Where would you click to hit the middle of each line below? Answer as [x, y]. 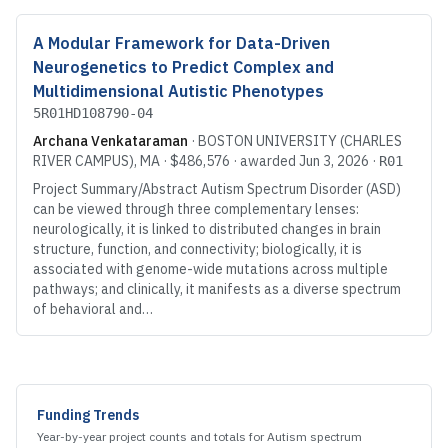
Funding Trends [88, 415]
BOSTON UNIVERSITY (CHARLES [300, 141]
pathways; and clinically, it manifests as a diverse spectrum [217, 289]
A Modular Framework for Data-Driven [181, 43]
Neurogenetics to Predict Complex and [183, 67]
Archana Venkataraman [110, 141]
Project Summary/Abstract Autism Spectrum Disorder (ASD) [217, 189]
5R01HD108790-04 [93, 113]
